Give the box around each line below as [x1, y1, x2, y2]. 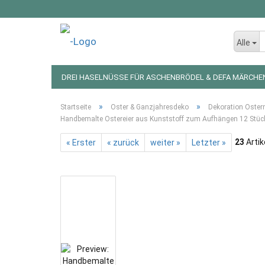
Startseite [60, 103, 91, 111]
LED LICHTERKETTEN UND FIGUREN [62, 96, 186, 105]
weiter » [150, 138, 180, 147]
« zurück [107, 138, 139, 147]
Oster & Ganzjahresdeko [111, 103, 189, 111]
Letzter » [192, 138, 226, 147]
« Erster [66, 138, 96, 147]
